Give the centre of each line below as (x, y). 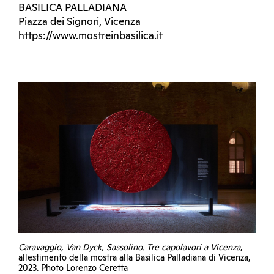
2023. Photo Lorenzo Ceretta (73, 268)
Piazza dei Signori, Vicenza (80, 22)
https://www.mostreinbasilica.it (91, 36)
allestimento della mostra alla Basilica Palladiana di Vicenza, (135, 258)
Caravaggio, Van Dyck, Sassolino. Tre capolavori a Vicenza (129, 247)
